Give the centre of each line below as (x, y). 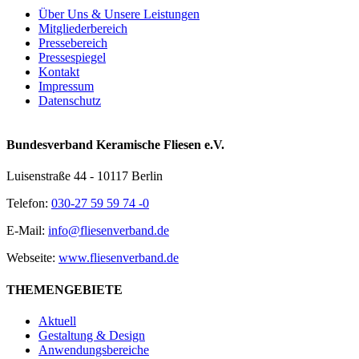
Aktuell (57, 321)
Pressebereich (73, 42)
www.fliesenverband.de (119, 258)
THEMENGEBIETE (65, 289)
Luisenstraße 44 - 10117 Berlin (85, 176)
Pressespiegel (72, 57)
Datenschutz (70, 100)
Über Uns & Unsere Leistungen (119, 14)
